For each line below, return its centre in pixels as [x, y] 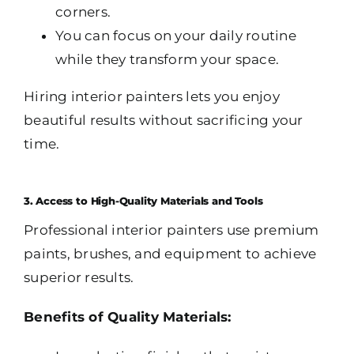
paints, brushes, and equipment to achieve [170, 254]
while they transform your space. [168, 60]
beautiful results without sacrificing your [164, 121]
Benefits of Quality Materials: [128, 317]
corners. [83, 12]
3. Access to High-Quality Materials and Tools [143, 201]
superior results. [79, 278]
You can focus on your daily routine [176, 36]
